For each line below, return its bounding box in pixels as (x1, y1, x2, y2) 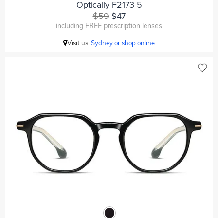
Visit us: (67, 39, 91, 47)
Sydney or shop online (91, 39, 155, 47)
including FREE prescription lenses (56, 21, 162, 30)
